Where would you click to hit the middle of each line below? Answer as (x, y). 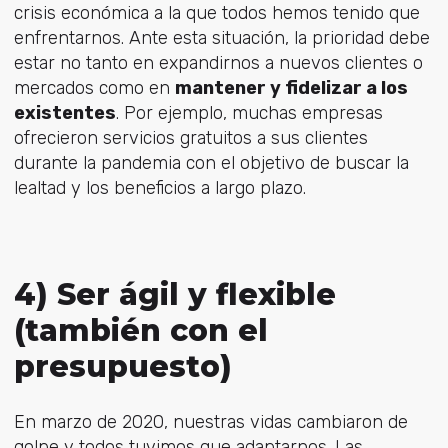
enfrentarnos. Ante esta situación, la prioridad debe (221, 38)
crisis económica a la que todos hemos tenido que (216, 13)
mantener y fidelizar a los (291, 88)
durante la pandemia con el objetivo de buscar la (211, 163)
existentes (64, 113)
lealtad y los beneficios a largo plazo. (159, 188)
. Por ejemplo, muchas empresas (249, 113)
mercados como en (94, 88)
